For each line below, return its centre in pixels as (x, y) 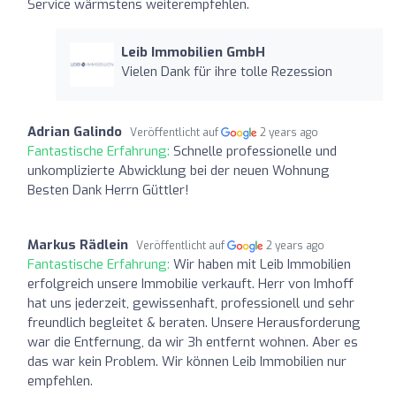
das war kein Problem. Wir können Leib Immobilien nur (187, 361)
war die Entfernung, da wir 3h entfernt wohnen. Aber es (193, 342)
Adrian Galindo (75, 131)
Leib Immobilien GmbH (193, 52)
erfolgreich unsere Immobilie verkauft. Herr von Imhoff (190, 283)
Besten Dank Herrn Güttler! (108, 190)
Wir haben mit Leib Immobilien (262, 264)
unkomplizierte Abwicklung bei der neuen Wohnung (179, 170)
